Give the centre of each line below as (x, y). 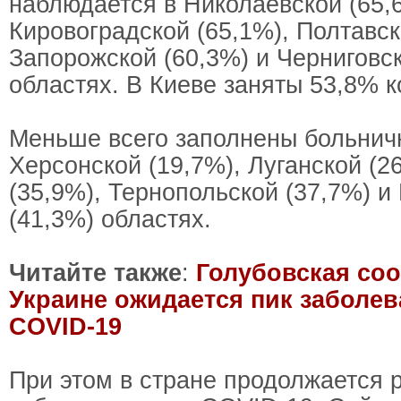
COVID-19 (65, 327)
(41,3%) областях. (110, 219)
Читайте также (95, 273)
